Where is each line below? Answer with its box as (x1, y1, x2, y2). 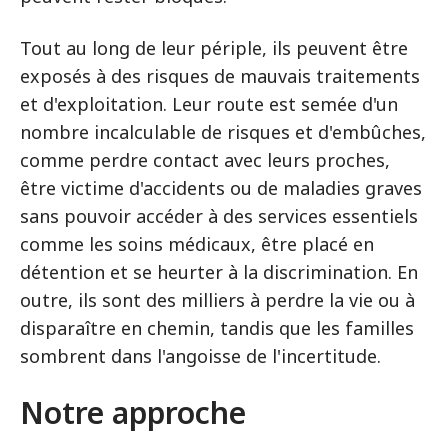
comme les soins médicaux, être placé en (20, 232, 374, 256)
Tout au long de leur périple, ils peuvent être (20, 36, 408, 60)
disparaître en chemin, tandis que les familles (20, 316, 414, 340)
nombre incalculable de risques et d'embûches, (20, 120, 426, 144)
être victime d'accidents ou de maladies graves (20, 176, 422, 200)
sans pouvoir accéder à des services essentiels (20, 204, 418, 228)
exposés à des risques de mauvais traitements (20, 64, 420, 88)
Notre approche (20, 392, 246, 433)
